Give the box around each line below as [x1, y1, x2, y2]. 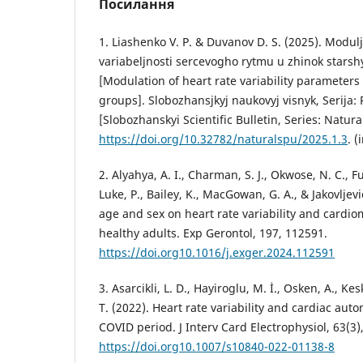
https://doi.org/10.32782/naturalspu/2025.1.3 [99, 130, 348, 147]
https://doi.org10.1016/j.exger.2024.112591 [99, 244, 335, 260]
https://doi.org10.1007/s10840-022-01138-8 [99, 338, 335, 354]
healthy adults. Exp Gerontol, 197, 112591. [99, 224, 327, 241]
